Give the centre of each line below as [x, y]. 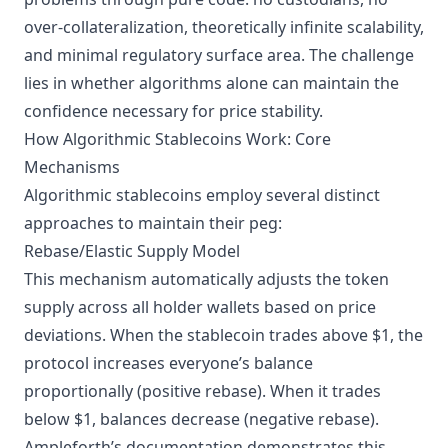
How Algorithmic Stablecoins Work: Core [177, 139]
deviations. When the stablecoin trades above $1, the [223, 335]
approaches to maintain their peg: [153, 223]
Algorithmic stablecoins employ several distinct [202, 195]
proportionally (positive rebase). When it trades [202, 391]
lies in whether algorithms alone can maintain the [211, 83]
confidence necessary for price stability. [173, 111]
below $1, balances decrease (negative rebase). [201, 419]
